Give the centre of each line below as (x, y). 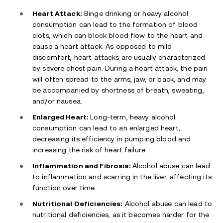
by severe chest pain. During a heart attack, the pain (120, 68)
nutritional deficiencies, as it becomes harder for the (121, 214)
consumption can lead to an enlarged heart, (106, 128)
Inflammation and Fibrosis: (82, 166)
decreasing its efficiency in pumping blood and (112, 139)
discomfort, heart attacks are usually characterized (119, 57)
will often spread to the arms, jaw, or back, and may (119, 79)
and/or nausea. (57, 101)
